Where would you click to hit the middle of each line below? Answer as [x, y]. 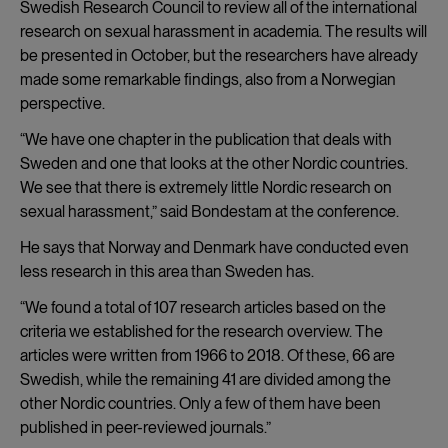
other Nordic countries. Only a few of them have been [200, 403]
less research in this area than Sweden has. [167, 271]
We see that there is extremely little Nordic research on [206, 187]
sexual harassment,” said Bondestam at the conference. [209, 211]
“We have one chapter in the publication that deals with [206, 139]
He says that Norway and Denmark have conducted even [214, 247]
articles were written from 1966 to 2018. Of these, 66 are [207, 355]
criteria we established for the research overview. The [201, 331]
